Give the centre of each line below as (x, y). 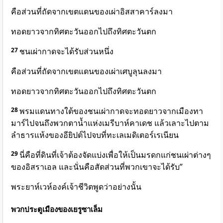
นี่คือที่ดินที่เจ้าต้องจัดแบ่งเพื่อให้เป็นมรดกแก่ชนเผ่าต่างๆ (115, 155)
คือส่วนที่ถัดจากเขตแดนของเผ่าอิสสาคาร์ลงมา (92, 12)
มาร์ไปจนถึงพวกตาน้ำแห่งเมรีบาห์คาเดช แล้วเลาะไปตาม (110, 123)
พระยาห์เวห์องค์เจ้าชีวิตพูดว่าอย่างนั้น (76, 187)
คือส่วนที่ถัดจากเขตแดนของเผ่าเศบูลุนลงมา (86, 71)
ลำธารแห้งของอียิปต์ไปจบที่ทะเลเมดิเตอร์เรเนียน (95, 135)
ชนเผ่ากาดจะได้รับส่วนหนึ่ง (66, 52)
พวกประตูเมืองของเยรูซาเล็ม (57, 209)
